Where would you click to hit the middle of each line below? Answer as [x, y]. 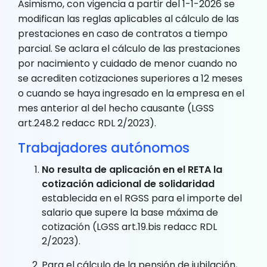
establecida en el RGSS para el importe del [142, 198]
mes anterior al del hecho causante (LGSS [116, 108]
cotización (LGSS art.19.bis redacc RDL [129, 226]
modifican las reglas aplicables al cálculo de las [128, 18]
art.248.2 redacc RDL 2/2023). [87, 123]
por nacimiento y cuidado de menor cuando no [128, 63]
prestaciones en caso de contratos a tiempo [123, 33]
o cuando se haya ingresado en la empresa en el [131, 93]
